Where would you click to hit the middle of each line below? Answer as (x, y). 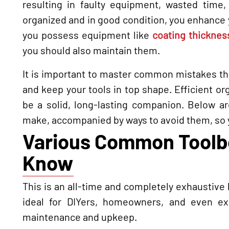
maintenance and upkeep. (80, 216)
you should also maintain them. (91, 50)
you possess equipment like (87, 35)
